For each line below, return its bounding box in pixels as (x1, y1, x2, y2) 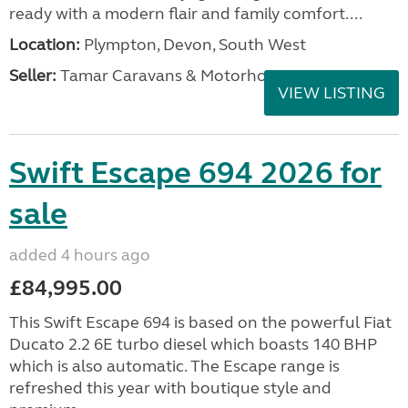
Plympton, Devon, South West (80, 35, 306, 55)
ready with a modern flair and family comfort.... (9, 4, 362, 24)
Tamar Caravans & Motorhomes (56, 66, 298, 86)
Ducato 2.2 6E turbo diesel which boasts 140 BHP (9, 334, 377, 354)
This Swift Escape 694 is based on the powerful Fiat (9, 312, 392, 332)
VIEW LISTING (278, 83, 385, 103)
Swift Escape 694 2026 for (9, 154, 382, 192)
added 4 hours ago (9, 245, 150, 265)
